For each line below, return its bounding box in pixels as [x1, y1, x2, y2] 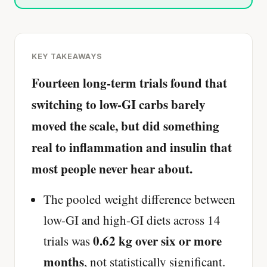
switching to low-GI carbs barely [32, 95, 206, 114]
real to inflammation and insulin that [32, 138, 232, 157]
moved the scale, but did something [32, 117, 219, 135]
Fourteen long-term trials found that [32, 74, 227, 92]
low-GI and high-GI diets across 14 [44, 212, 221, 229]
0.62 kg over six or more [93, 232, 222, 250]
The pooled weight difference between [44, 191, 235, 208]
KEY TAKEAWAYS [32, 52, 103, 61]
